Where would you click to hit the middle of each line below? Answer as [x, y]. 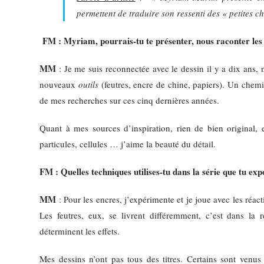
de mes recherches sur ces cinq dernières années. [130, 100]
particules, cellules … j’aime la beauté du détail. [128, 144]
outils [88, 85]
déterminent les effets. [80, 231]
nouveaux [59, 85]
